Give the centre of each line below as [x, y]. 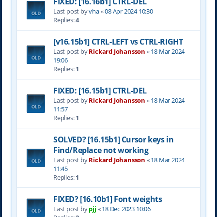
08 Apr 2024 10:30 [129, 11]
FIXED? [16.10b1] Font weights [108, 199]
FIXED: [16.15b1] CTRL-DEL [100, 91]
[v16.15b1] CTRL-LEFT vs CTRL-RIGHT [118, 42]
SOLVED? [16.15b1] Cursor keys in [113, 139]
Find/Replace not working [101, 150]
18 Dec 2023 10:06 [126, 209]
